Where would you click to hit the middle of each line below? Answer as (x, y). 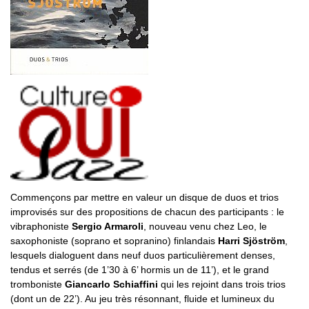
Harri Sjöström (251, 241)
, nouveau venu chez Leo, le (205, 227)
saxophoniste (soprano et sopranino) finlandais (114, 241)
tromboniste (38, 285)
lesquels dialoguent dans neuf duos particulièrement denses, (143, 256)
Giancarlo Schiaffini (111, 285)
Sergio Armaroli (108, 227)
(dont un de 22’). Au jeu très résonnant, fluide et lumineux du (142, 299)
